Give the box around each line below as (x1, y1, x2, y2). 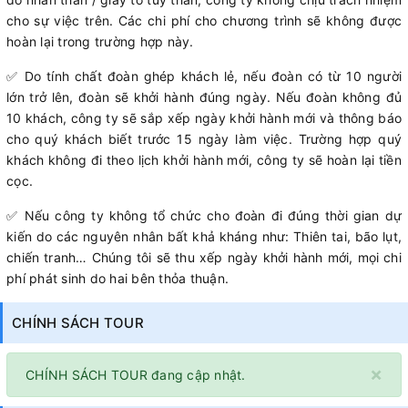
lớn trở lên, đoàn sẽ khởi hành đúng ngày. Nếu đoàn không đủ (6, 88, 402, 105)
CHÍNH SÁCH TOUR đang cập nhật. (25, 366, 246, 382)
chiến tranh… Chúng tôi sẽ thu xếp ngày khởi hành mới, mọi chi (6, 249, 402, 265)
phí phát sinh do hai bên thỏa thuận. (6, 270, 229, 286)
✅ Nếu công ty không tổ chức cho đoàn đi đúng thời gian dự (6, 207, 402, 223)
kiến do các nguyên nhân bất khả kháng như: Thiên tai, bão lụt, (6, 228, 402, 244)
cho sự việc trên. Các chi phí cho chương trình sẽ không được (6, 12, 402, 28)
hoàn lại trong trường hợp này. (6, 33, 194, 49)
